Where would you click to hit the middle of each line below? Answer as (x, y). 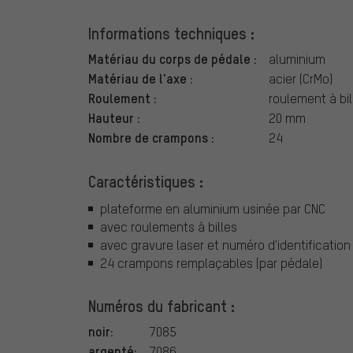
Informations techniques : (171, 33)
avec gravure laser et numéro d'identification (225, 244)
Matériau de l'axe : (141, 78)
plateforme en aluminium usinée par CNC (213, 208)
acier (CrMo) (301, 79)
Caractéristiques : (146, 182)
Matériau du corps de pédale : (173, 59)
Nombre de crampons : (151, 137)
